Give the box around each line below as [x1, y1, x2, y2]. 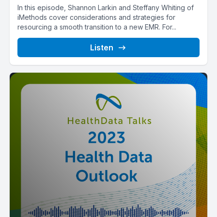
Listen [90, 43, 113, 52]
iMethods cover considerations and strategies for [17, 13, 175, 21]
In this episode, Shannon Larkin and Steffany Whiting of [17, 3, 194, 12]
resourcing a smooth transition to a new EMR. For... [17, 23, 176, 31]
